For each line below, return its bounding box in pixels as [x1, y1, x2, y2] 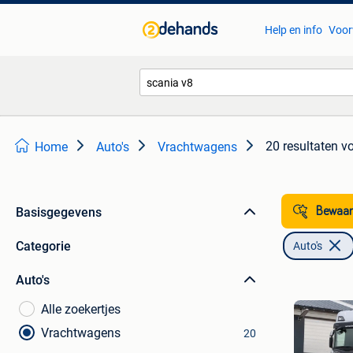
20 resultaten [266, 139, 338, 154]
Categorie [16, 239, 71, 254]
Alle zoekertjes [41, 302, 121, 317]
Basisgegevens [16, 205, 102, 220]
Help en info [264, 24, 322, 36]
